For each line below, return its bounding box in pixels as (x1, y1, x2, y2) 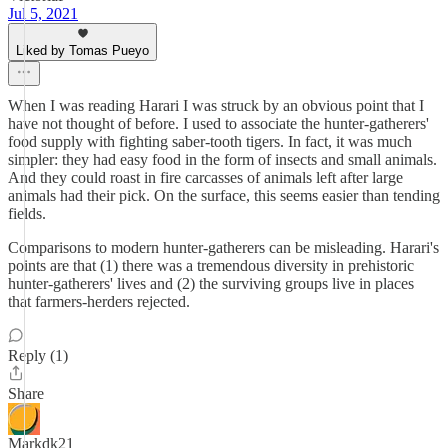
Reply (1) (8, 347, 68, 364)
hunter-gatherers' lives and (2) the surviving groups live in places (8, 275, 414, 292)
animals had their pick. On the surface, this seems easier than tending (8, 187, 440, 204)
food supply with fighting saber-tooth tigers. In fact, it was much (8, 133, 412, 150)
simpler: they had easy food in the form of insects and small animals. (8, 151, 437, 168)
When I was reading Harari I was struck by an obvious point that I (8, 97, 424, 114)
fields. (8, 205, 46, 222)
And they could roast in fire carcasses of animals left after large (8, 169, 403, 186)
